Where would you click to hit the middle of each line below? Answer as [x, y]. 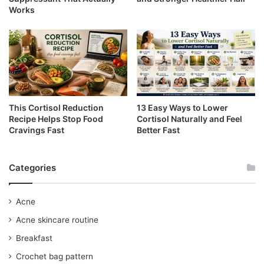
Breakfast [34, 238]
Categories [32, 168]
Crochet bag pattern [55, 257]
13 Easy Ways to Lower [182, 108]
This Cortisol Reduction [56, 108]
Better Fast [158, 130]
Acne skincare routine [57, 220]
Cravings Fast [37, 130]
